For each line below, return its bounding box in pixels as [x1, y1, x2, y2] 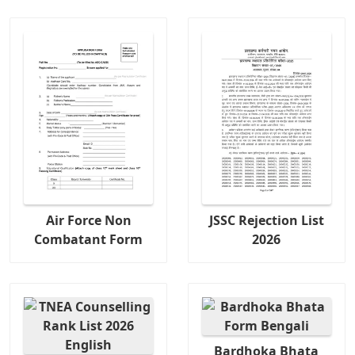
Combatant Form [34, 230, 143, 248]
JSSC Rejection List [208, 211, 324, 229]
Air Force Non [45, 211, 132, 229]
